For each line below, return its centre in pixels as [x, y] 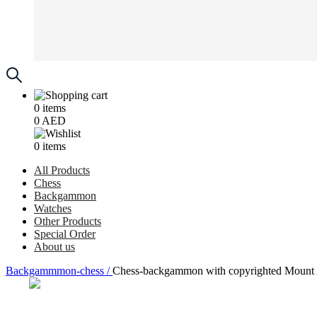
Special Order [65, 234]
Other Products [68, 221]
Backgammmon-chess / [59, 271]
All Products [62, 170]
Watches [53, 208]
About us [54, 247]
